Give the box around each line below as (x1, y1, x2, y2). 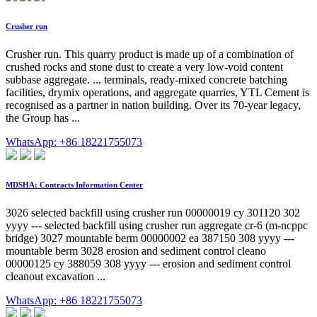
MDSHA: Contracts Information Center (6, 180, 143, 189)
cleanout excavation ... (6, 270, 105, 282)
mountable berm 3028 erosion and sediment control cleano (6, 244, 266, 257)
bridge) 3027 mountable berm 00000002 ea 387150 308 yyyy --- (6, 231, 294, 244)
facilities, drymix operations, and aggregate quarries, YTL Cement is (6, 86, 309, 98)
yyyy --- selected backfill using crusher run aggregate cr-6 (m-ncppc (6, 219, 308, 231)
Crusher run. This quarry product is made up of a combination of (6, 47, 294, 60)
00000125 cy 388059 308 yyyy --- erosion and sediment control (6, 257, 291, 270)
